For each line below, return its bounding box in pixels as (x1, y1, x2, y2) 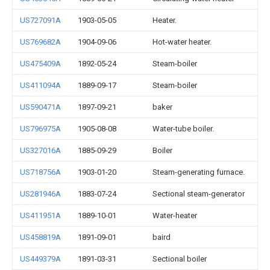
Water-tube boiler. (152, 124, 214, 133)
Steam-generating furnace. (152, 168, 245, 177)
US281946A (20, 189, 61, 198)
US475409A (20, 59, 61, 68)
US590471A (20, 102, 61, 111)
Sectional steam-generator (152, 189, 245, 198)
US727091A (20, 16, 61, 25)
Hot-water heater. (152, 37, 212, 46)
